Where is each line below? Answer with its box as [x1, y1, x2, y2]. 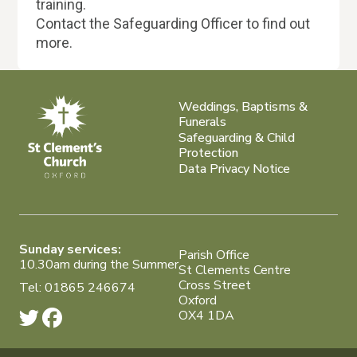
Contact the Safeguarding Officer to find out [35, 14, 310, 32]
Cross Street [178, 276, 251, 294]
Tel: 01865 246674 [19, 278, 135, 296]
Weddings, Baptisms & [178, 97, 308, 116]
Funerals [178, 112, 226, 131]
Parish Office [178, 245, 249, 264]
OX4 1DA [178, 306, 234, 324]
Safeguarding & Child [178, 128, 295, 147]
